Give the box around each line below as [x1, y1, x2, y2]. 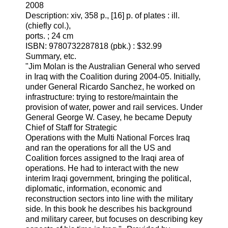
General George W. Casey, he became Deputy [25, 112, 192, 122]
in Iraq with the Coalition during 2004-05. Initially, [25, 72, 201, 81]
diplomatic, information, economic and [25, 184, 162, 193]
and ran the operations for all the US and [25, 143, 171, 152]
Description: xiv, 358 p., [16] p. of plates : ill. [25, 11, 180, 20]
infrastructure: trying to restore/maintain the [25, 92, 178, 101]
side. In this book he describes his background [25, 204, 192, 213]
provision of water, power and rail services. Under [25, 102, 203, 111]
